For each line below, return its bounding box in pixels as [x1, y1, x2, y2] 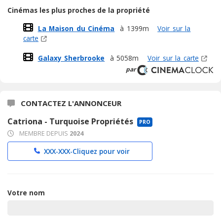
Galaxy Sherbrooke [37, 53, 105, 63]
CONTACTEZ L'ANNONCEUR [19, 98, 121, 108]
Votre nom [7, 187, 45, 197]
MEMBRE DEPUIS [18, 128, 70, 138]
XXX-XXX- [44, 146, 73, 156]
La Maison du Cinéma [37, 23, 115, 33]
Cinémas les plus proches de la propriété [7, 5, 150, 15]
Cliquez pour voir [73, 146, 130, 156]
